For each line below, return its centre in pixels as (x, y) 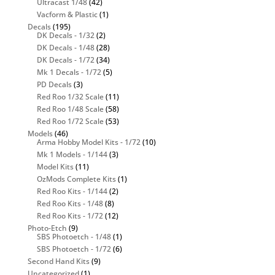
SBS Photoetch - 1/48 (74, 236)
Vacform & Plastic (67, 14)
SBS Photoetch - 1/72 (74, 249)
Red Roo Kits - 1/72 (70, 215)
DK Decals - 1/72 (65, 60)
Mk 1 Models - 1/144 (72, 154)
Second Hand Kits (58, 261)
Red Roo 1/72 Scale (70, 121)
